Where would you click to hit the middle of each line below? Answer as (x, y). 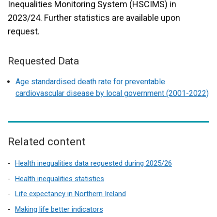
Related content (47, 142)
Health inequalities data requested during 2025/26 (93, 163)
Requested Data (43, 61)
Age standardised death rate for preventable (90, 82)
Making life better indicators (59, 209)
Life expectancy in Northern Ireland (70, 194)
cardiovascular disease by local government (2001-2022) (112, 93)
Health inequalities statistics (60, 178)
